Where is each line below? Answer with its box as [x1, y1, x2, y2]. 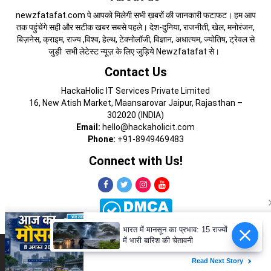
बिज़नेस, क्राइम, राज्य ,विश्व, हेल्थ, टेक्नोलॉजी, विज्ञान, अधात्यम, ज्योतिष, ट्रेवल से [16, 34, 255, 45]
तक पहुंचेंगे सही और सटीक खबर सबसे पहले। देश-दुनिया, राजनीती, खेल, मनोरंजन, [16, 22, 255, 33]
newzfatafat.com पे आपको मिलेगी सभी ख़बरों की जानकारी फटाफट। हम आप [15, 10, 256, 21]
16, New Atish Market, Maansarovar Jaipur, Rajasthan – [28, 98, 243, 108]
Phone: [87, 134, 116, 145]
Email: [76, 122, 100, 132]
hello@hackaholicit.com [100, 122, 195, 132]
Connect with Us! [88, 154, 183, 169]
